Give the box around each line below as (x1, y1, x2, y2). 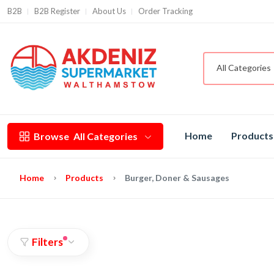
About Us (92, 6, 126, 16)
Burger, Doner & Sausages (125, 172, 229, 183)
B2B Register (34, 6, 80, 16)
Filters (32, 235, 63, 248)
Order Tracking (138, 6, 193, 16)
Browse (34, 130, 69, 142)
